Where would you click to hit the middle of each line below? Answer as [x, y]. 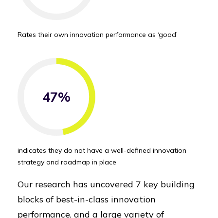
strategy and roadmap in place [67, 162]
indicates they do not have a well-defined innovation [102, 150]
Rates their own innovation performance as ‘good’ [98, 35]
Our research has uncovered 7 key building [106, 184]
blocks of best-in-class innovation [87, 199]
